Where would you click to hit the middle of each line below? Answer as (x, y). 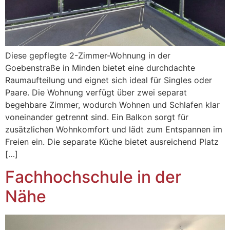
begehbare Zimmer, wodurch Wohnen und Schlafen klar (112, 104)
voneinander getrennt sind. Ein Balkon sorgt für (97, 117)
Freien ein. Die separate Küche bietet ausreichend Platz (112, 141)
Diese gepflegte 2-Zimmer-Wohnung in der (88, 55)
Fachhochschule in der (93, 177)
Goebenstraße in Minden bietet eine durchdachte (100, 68)
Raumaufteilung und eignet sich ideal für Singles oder (109, 80)
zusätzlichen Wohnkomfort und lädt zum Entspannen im (114, 129)
